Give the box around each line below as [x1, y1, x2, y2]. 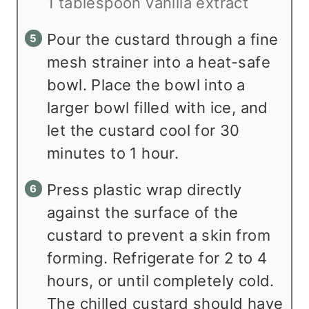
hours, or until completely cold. [47, 271, 275, 290]
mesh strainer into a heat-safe [47, 52, 270, 71]
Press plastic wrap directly [47, 180, 242, 199]
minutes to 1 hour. [47, 143, 179, 162]
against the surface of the [47, 203, 239, 221]
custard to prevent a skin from [47, 226, 270, 244]
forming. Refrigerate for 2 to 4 [47, 248, 268, 267]
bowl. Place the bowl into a [47, 75, 246, 94]
